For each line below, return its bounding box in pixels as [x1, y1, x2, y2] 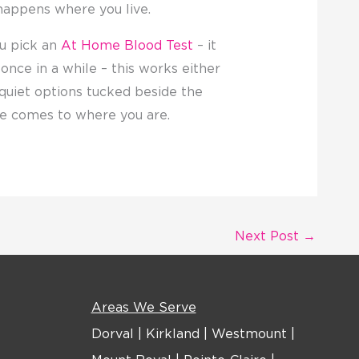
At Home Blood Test [56, 40, 193, 53]
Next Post [235, 230, 303, 243]
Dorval [91, 329, 134, 341]
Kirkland [145, 329, 200, 341]
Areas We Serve [91, 302, 196, 315]
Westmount [211, 329, 287, 341]
